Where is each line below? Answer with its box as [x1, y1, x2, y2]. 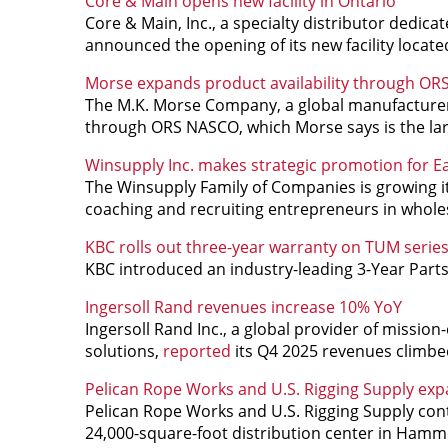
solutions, [84, 339, 163, 362]
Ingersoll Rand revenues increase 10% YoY [84, 295, 402, 318]
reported [162, 339, 231, 362]
